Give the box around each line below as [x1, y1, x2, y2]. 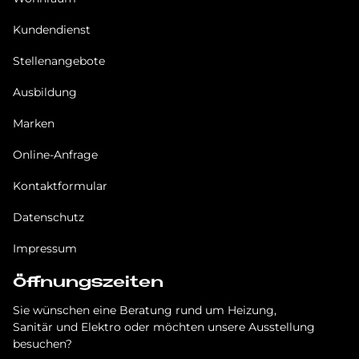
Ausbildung [13, 84, 77, 99]
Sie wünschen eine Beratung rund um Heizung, [13, 302, 280, 317]
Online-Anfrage [13, 147, 98, 162]
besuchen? [13, 336, 72, 351]
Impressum [13, 240, 77, 256]
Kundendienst [13, 22, 91, 37]
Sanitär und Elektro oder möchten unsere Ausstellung [13, 319, 315, 334]
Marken [13, 115, 54, 131]
